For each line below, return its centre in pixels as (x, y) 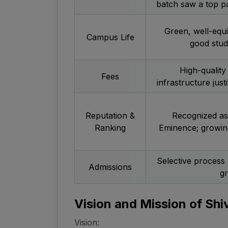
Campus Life (110, 37)
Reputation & (110, 116)
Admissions (110, 167)
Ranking (110, 128)
